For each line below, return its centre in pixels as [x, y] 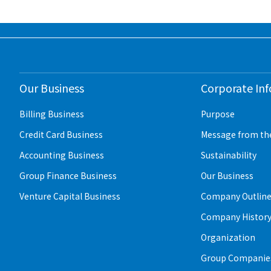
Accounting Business [62, 155]
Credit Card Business [61, 134]
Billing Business [52, 114]
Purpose [218, 114]
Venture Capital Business [70, 196]
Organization [228, 237]
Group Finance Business [68, 175]
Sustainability [229, 155]
